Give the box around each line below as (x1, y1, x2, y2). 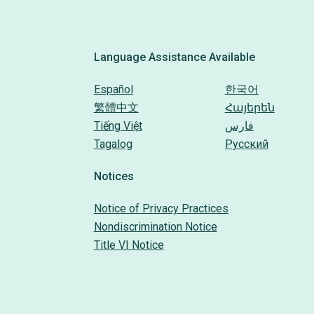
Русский (224, 137, 268, 151)
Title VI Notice (93, 238, 164, 252)
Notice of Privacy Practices (93, 202, 228, 215)
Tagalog (93, 137, 132, 151)
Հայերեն (224, 101, 275, 114)
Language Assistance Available (93, 50, 255, 64)
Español (93, 83, 133, 96)
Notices (93, 170, 134, 183)
